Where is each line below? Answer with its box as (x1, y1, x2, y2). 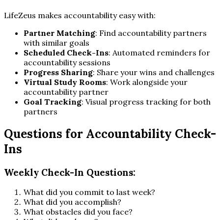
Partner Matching (24, 27, 95, 38)
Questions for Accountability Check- (4, 126, 216, 141)
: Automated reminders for (109, 47, 210, 57)
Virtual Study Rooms (24, 77, 106, 87)
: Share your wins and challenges (93, 67, 215, 77)
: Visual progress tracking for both (82, 96, 211, 107)
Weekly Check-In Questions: (4, 166, 136, 178)
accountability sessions (24, 57, 110, 67)
